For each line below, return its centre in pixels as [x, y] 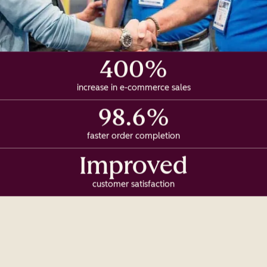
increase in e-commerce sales [133, 88]
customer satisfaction [133, 184]
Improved [133, 165]
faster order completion [133, 136]
